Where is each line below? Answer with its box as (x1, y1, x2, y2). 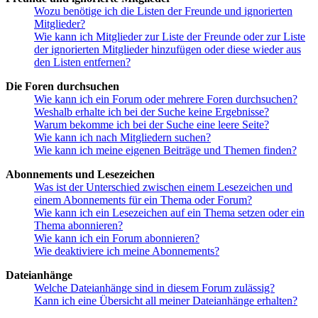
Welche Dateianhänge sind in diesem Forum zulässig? (34, 281, 275, 294)
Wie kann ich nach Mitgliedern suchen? (34, 131, 211, 143)
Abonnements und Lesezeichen (6, 168, 155, 180)
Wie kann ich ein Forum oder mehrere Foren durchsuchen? (34, 92, 297, 105)
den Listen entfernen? (34, 55, 131, 68)
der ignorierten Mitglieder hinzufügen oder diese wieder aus (34, 43, 301, 55)
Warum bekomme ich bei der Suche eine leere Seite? (34, 118, 269, 131)
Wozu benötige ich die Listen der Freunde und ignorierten (34, 4, 292, 17)
